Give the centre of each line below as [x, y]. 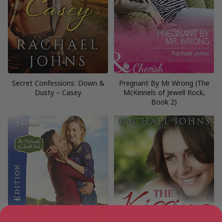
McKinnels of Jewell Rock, [164, 93]
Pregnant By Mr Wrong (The [164, 83]
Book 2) [164, 102]
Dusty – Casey [58, 93]
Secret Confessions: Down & [58, 83]
